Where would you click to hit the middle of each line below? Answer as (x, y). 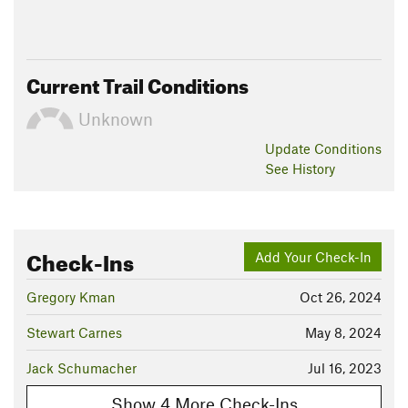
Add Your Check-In (313, 256)
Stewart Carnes (74, 333)
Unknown (113, 119)
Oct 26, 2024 (341, 297)
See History (300, 169)
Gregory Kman (71, 297)
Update (290, 149)
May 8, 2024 (343, 333)
